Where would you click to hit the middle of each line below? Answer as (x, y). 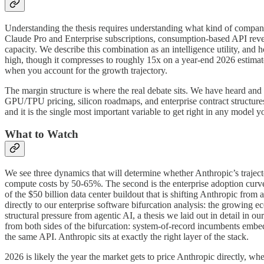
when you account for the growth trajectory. (86, 70)
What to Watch (42, 134)
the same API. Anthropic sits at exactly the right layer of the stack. (127, 237)
